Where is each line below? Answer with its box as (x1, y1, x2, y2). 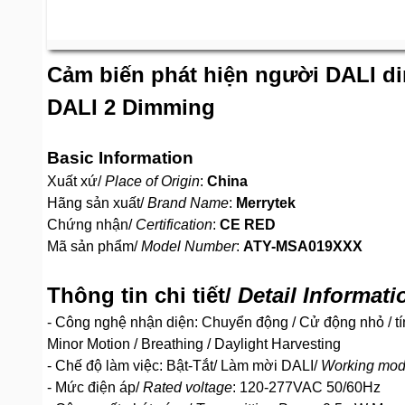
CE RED (220, 217, 276, 232)
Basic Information (47, 148, 193, 167)
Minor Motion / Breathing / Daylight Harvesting (47, 336, 341, 352)
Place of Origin (105, 174, 200, 189)
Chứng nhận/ (47, 217, 136, 232)
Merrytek (236, 195, 296, 211)
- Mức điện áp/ (47, 380, 143, 395)
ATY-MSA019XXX (243, 239, 363, 254)
